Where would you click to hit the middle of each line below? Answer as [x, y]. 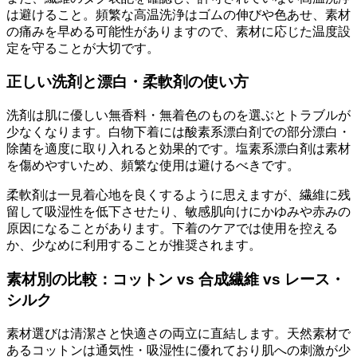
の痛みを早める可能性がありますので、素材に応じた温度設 [178, 31]
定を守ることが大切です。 [83, 48]
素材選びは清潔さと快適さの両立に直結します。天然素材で [178, 333]
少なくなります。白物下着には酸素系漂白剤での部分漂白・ [178, 132]
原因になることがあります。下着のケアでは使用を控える [172, 229]
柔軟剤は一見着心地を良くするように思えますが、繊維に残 [178, 195]
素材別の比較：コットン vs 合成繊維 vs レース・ [176, 279]
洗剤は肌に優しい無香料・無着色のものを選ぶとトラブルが [178, 116]
